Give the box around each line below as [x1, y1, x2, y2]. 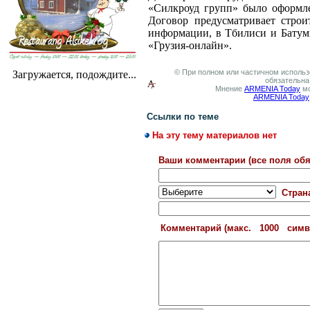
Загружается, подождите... [12, 69, 136, 80]
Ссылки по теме [147, 111, 219, 122]
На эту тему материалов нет [149, 130, 277, 140]
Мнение [215, 84, 244, 93]
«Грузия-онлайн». [148, 39, 232, 51]
